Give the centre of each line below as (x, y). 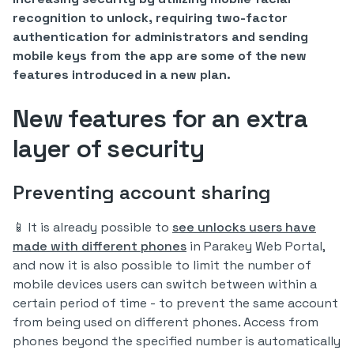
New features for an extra (160, 119)
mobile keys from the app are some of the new (160, 56)
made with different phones (100, 246)
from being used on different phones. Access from (166, 322)
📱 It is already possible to (92, 227)
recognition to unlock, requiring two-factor (150, 18)
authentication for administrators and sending (160, 37)
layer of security (109, 149)
